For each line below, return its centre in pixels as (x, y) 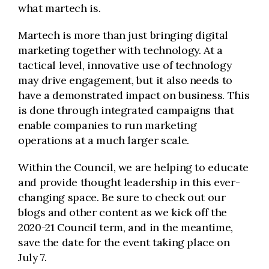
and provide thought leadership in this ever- (129, 182)
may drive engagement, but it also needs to (125, 80)
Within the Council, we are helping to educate (133, 167)
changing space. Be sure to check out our (122, 197)
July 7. (34, 257)
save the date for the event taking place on (124, 242)
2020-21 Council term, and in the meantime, (125, 227)
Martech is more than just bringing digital (123, 35)
